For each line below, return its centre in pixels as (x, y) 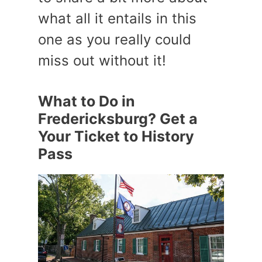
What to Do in (87, 101)
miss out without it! (102, 61)
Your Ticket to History (116, 136)
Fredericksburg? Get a (118, 119)
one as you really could (115, 39)
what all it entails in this (117, 18)
